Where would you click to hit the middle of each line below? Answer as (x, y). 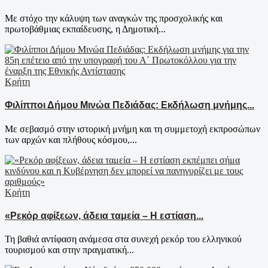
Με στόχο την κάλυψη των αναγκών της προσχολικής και (114, 19)
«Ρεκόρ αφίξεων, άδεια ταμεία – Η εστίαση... (104, 215)
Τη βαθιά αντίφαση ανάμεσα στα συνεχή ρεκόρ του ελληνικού (123, 239)
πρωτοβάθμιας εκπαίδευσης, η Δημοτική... (85, 29)
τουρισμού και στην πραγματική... (69, 250)
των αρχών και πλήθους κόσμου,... (71, 139)
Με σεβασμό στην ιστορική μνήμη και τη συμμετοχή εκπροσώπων (133, 129)
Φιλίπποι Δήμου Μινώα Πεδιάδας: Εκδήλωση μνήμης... (130, 105)
